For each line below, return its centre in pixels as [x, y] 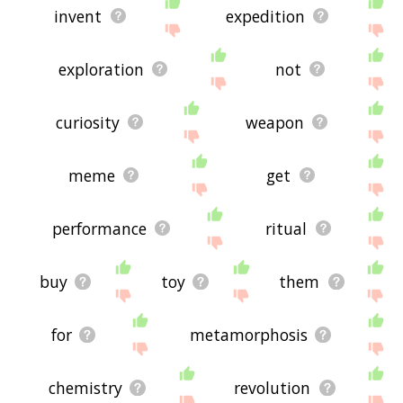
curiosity [87, 122]
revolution [273, 387]
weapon [274, 122]
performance [99, 228]
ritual [287, 228]
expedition [265, 16]
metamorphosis [249, 334]
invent [78, 16]
